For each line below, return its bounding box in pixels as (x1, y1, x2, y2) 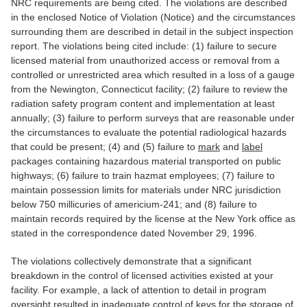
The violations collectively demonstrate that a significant (11, 256, 251, 267)
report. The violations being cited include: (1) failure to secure (11, 40, 277, 52)
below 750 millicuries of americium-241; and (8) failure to (11, 199, 257, 210)
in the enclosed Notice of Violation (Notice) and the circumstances (11, 12, 295, 23)
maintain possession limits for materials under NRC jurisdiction (11, 184, 281, 196)
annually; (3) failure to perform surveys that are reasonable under (11, 112, 295, 124)
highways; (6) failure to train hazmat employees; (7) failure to (11, 170, 275, 182)
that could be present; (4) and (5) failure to (11, 141, 198, 153)
